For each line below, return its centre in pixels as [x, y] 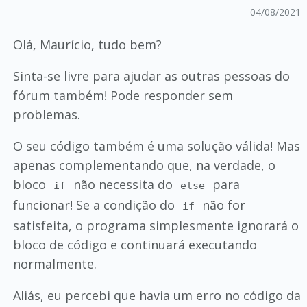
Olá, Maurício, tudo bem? [87, 45]
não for [222, 205]
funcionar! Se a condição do [95, 205]
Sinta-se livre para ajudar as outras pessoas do [151, 76]
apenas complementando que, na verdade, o [144, 165]
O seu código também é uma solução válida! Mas [156, 146]
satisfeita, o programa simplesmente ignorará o [156, 225]
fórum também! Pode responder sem [123, 95]
